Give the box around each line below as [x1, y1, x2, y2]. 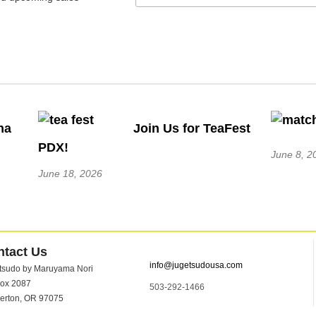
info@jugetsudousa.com [150, 260, 243, 270]
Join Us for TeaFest [133, 121, 250, 136]
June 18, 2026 [38, 167, 102, 179]
